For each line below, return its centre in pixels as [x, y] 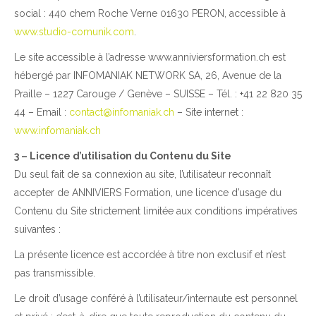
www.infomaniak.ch [57, 131]
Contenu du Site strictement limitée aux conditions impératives [156, 211]
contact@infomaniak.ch [122, 113]
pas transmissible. [55, 273]
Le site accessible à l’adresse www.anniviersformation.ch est [150, 57]
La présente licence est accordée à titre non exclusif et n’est [150, 255]
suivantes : [37, 230]
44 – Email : [42, 113]
